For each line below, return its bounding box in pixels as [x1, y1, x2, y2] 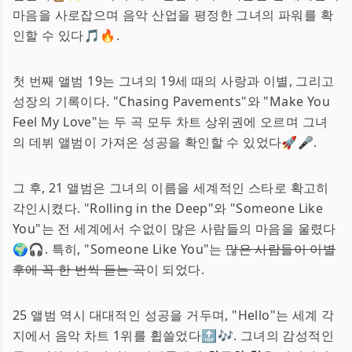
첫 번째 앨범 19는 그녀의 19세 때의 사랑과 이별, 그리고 [13, 72, 335, 90]
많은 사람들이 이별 [225, 240, 336, 258]
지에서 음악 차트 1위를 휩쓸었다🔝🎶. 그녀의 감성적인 [13, 327, 334, 344]
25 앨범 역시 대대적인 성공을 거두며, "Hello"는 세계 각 [13, 306, 335, 324]
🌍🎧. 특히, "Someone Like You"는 [13, 240, 226, 258]
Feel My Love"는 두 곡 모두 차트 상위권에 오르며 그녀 [13, 113, 328, 130]
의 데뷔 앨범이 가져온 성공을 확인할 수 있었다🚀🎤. [13, 134, 317, 151]
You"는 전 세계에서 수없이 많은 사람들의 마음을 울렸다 [13, 220, 336, 237]
